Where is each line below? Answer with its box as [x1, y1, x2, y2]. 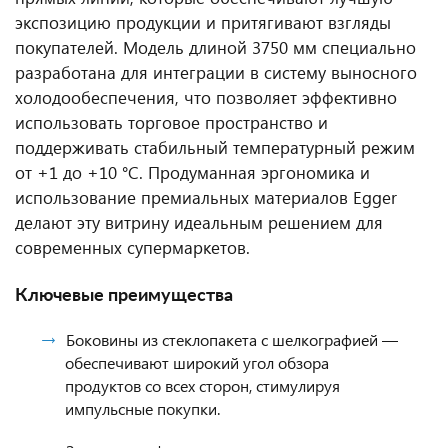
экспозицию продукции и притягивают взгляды [15, 11, 391, 34]
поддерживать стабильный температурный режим [15, 136, 415, 159]
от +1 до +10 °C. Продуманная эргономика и [15, 161, 370, 184]
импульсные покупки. [65, 398, 220, 419]
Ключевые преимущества [15, 287, 233, 305]
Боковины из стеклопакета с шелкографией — [66, 329, 398, 350]
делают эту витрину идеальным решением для [15, 211, 383, 234]
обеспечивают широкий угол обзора [65, 352, 329, 373]
